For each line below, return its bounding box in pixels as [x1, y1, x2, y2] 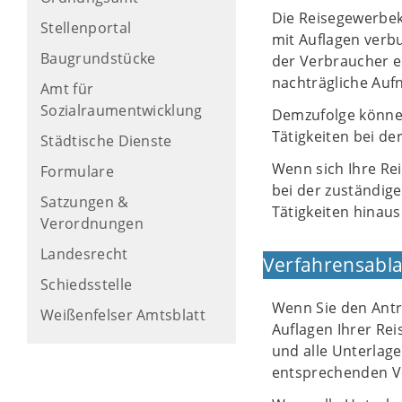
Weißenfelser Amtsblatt [40, 305, 206, 325]
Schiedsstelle [40, 275, 133, 294]
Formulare [40, 162, 114, 181]
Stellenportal [40, 18, 132, 38]
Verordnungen [40, 214, 144, 233]
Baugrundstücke [40, 48, 156, 68]
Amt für [40, 79, 94, 99]
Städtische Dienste [40, 131, 172, 151]
